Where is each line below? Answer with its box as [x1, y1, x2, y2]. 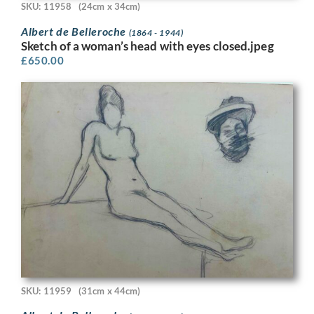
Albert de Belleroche [21, 24, 129, 38]
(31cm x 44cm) [78, 285, 141, 296]
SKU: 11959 [21, 285, 71, 296]
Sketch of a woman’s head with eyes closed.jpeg [21, 38, 274, 53]
